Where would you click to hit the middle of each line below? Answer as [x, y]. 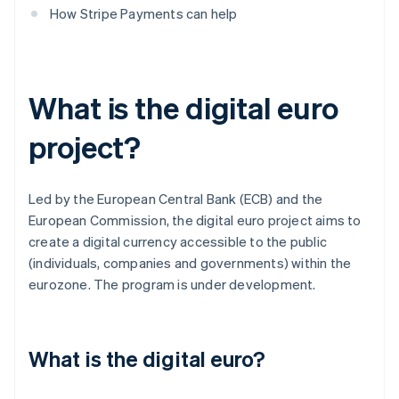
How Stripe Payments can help [144, 14]
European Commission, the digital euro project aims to [195, 220]
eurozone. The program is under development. [172, 285]
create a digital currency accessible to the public [178, 242]
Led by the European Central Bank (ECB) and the [176, 199]
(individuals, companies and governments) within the [190, 263]
